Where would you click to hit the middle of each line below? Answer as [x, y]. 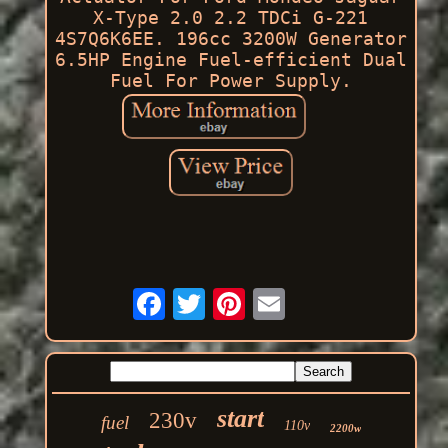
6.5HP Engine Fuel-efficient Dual [230, 59]
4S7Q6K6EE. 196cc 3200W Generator [230, 38]
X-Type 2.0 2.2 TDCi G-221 [231, 17]
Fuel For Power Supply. [230, 80]
